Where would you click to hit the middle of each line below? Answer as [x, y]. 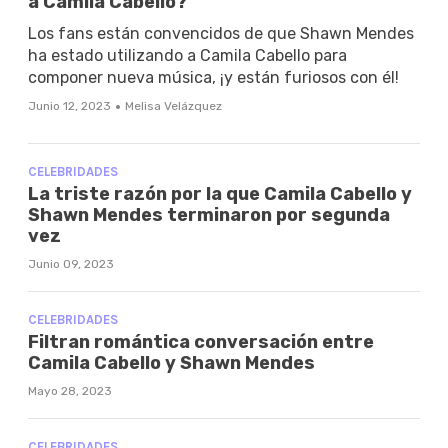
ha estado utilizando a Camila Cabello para [187, 55]
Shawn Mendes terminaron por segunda [209, 214]
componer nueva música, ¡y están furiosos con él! [213, 77]
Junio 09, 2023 [71, 263]
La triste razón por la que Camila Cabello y [220, 193]
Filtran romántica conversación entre [201, 341]
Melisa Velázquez [173, 105]
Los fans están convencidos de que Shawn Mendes [221, 33]
